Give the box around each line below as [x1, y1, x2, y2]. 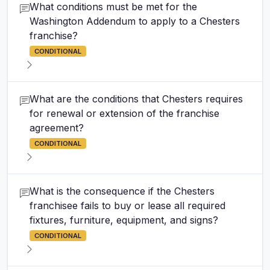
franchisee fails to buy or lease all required [30, 199, 225, 212]
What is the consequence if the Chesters [30, 185, 215, 197]
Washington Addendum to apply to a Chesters [30, 15, 240, 27]
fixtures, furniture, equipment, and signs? [30, 214, 218, 226]
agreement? [30, 122, 84, 134]
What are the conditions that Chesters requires [30, 93, 243, 105]
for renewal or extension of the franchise [30, 107, 219, 119]
